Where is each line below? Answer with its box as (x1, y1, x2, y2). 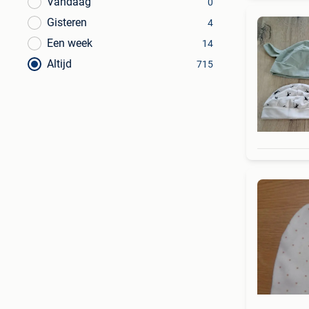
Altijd (47, 57, 72, 70)
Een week (47, 37, 92, 50)
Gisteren (47, 16, 87, 29)
